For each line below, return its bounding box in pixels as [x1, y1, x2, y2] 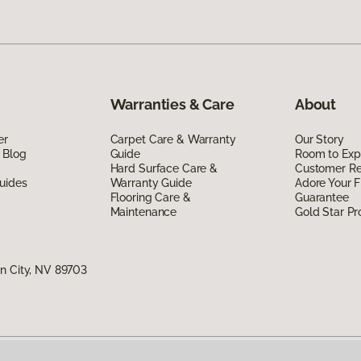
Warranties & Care [110, 95, 234, 113]
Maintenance [110, 205, 177, 218]
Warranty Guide [110, 176, 192, 189]
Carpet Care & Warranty [110, 132, 236, 146]
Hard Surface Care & [110, 161, 218, 175]
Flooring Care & [110, 190, 191, 204]
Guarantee [294, 190, 349, 204]
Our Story [294, 132, 344, 146]
